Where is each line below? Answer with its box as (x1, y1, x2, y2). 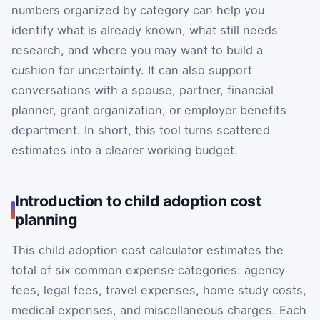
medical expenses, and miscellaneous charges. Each (11, 303, 306, 318)
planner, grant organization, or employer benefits (11, 103, 286, 118)
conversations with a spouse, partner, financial (11, 83, 274, 98)
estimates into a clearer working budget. (11, 143, 238, 158)
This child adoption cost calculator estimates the (11, 243, 284, 258)
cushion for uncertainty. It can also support (11, 63, 252, 78)
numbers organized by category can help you (11, 3, 264, 18)
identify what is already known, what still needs (11, 23, 278, 38)
